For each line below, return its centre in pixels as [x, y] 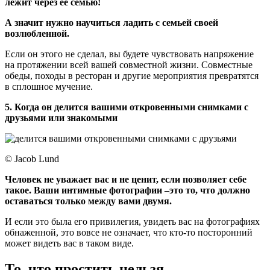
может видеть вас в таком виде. [69, 243]
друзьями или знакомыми [61, 118]
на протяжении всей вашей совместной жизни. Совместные [129, 65]
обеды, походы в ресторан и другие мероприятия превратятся [132, 76]
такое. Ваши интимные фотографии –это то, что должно [127, 190]
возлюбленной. [37, 34]
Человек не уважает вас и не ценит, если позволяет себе [126, 180]
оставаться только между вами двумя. [88, 201]
